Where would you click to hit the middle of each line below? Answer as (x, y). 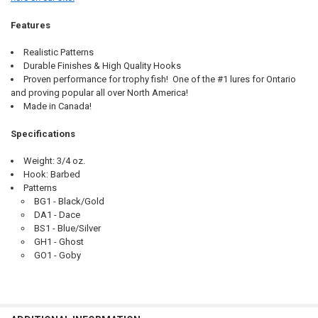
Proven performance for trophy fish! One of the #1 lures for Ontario (159, 79)
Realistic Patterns (58, 53)
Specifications (43, 133)
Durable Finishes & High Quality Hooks (102, 66)
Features (30, 25)
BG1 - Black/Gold (70, 202)
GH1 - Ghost (59, 242)
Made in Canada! (57, 106)
